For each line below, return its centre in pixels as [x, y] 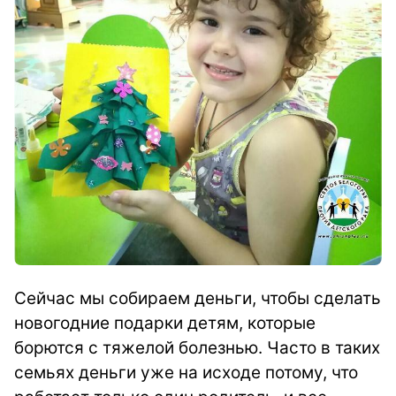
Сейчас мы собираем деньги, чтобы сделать [198, 298]
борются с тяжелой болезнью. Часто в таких [197, 348]
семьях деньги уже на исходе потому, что [186, 373]
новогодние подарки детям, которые [165, 323]
